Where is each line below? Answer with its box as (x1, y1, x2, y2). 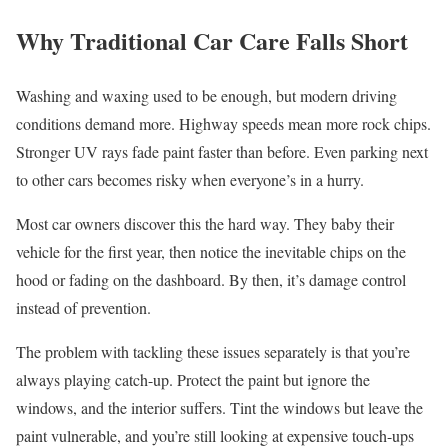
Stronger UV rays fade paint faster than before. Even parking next (16, 140, 428, 162)
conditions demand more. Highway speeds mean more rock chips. (16, 112, 431, 134)
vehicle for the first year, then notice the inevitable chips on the (16, 240, 406, 262)
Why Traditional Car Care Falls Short (16, 22, 408, 58)
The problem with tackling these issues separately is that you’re (16, 340, 410, 362)
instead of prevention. (16, 296, 151, 318)
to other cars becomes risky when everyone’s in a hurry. (16, 168, 364, 190)
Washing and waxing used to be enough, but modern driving (16, 84, 397, 106)
